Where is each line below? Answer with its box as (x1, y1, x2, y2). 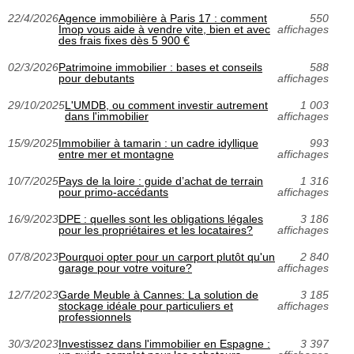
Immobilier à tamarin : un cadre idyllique (58, 137, 258, 149)
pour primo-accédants (58, 186, 168, 198)
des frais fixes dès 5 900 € (58, 34, 190, 47)
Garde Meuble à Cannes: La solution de (58, 288, 258, 301)
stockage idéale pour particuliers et (58, 299, 233, 312)
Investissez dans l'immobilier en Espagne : (58, 337, 270, 350)
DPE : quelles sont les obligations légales (58, 213, 263, 225)
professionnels (58, 311, 131, 323)
